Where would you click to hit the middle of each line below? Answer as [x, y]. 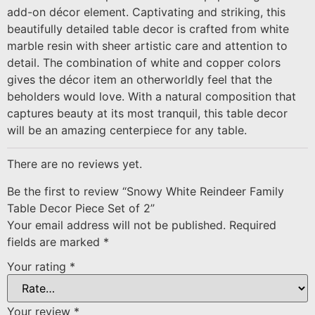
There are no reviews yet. [75, 164]
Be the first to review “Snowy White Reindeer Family [146, 191]
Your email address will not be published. [116, 225]
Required [253, 225]
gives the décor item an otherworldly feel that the [140, 79]
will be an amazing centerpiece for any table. [127, 130]
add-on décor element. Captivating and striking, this [146, 12]
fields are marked [55, 242]
